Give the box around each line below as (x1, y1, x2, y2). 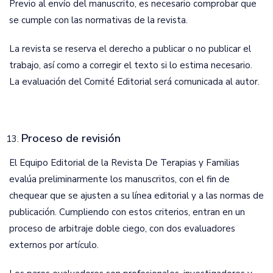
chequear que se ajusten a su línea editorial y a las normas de (9, 190, 264, 202)
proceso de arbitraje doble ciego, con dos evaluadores (9, 222, 235, 235)
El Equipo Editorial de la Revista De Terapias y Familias (9, 157, 239, 169)
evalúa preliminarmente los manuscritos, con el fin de (9, 173, 230, 185)
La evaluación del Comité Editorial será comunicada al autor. (9, 76, 260, 88)
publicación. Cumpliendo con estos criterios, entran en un (9, 206, 245, 218)
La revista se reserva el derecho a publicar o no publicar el (9, 43, 251, 55)
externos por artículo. (9, 239, 99, 251)
